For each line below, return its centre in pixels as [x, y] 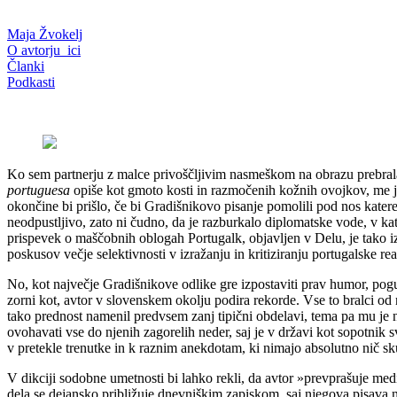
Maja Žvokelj [45, 35]
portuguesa [39, 191]
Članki [26, 66]
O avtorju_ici [44, 51]
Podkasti [31, 82]
